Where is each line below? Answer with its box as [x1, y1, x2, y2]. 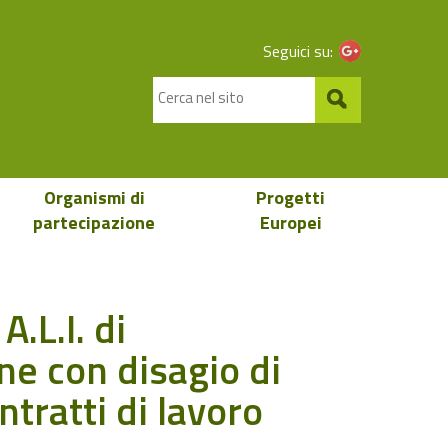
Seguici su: [263, 39, 333, 63]
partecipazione [33, 209, 155, 236]
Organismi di [43, 184, 145, 211]
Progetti [256, 184, 325, 211]
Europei [259, 209, 322, 236]
